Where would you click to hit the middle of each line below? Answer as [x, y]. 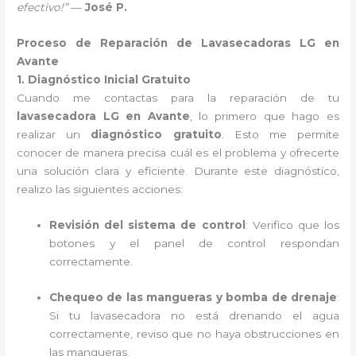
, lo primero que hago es [264, 116]
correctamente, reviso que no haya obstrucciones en [194, 333]
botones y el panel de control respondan [194, 243]
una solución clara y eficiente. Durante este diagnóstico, [178, 171]
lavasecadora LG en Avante [103, 116]
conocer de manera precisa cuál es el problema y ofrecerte [178, 153]
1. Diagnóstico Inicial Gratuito [104, 79]
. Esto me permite [280, 134]
